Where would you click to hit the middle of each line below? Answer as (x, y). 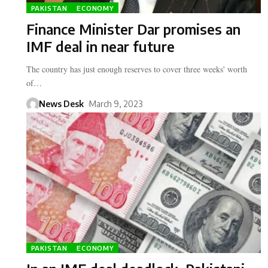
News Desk (61, 104)
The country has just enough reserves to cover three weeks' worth (137, 69)
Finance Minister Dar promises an (133, 29)
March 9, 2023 (116, 104)
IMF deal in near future (100, 47)
